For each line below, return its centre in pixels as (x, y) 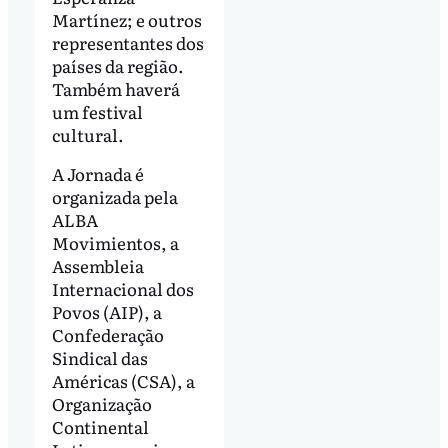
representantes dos (127, 42)
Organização (101, 404)
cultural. (87, 134)
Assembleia (97, 266)
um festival (97, 111)
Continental (100, 427)
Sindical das (99, 358)
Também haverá (115, 88)
